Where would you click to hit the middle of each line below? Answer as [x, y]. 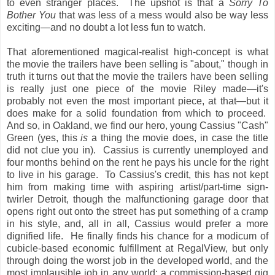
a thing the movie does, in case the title [178, 137]
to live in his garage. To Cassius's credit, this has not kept [137, 174]
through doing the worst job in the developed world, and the [137, 260]
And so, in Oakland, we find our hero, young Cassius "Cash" [137, 125]
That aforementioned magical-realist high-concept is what [137, 52]
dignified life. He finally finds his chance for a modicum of [137, 236]
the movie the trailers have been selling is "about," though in [137, 64]
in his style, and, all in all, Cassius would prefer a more [137, 223]
